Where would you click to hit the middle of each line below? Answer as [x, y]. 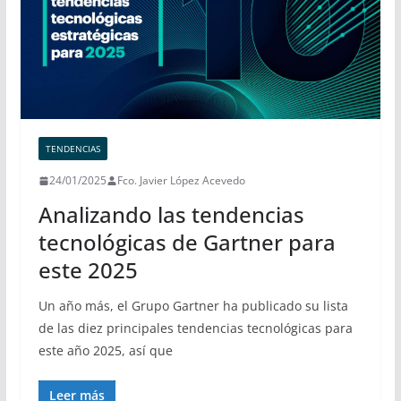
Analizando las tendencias [171, 215]
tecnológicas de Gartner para [187, 243]
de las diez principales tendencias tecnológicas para [195, 328]
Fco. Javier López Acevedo [181, 181]
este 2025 [88, 270]
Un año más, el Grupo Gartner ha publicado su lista [193, 306]
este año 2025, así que [105, 351]
